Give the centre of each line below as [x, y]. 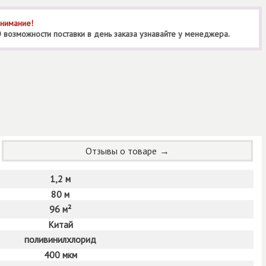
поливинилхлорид [60, 239]
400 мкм [60, 254]
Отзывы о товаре [121, 151]
